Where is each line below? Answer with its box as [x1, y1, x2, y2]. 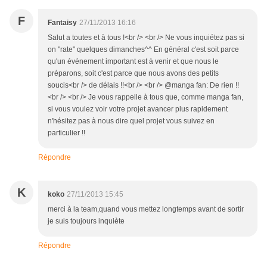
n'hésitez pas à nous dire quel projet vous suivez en [48, 117, 215, 126]
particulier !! [48, 129, 85, 138]
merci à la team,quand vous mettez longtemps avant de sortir [48, 205, 244, 214]
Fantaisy [48, 18, 77, 27]
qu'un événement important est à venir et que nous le [48, 57, 219, 66]
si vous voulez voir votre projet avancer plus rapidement [48, 105, 228, 114]
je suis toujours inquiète [48, 217, 125, 226]
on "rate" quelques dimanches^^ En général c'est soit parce [48, 45, 239, 54]
